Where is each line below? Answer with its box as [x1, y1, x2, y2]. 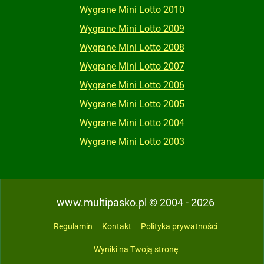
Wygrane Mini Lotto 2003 [80, 136, 184, 148]
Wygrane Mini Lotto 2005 [80, 98, 184, 110]
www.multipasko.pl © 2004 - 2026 [57, 196, 214, 209]
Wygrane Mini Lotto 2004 [80, 117, 184, 129]
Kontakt [102, 222, 131, 232]
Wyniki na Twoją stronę [93, 245, 178, 255]
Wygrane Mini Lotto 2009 [80, 23, 184, 35]
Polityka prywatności [141, 222, 217, 232]
